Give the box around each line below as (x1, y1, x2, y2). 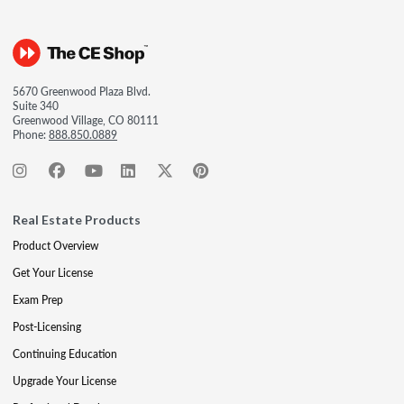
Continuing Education (13, 346, 117, 362)
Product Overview (13, 238, 98, 253)
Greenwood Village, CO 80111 (13, 113, 159, 128)
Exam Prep (13, 292, 63, 308)
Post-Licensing (13, 319, 81, 335)
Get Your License (13, 265, 93, 280)
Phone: (13, 127, 49, 142)
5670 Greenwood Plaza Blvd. (13, 84, 151, 99)
